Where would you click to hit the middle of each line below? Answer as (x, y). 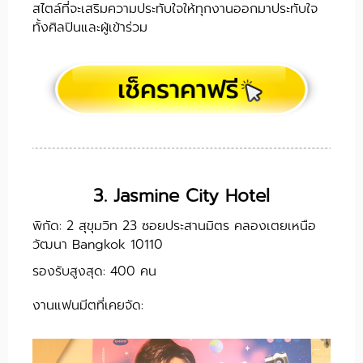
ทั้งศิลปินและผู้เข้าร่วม (90, 28)
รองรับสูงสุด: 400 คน (94, 271)
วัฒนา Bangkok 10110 (98, 244)
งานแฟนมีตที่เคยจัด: (88, 305)
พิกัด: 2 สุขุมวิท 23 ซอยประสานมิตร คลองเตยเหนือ (174, 226)
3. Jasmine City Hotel (181, 195)
